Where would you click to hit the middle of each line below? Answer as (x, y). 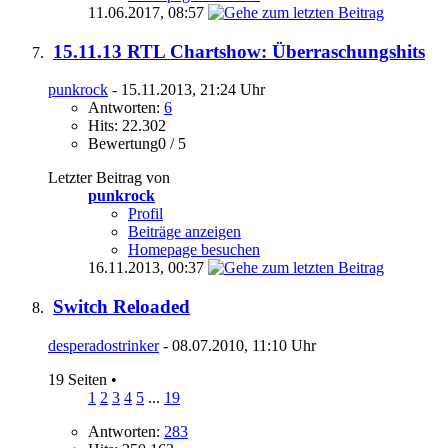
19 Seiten (79, 379)
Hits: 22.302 (127, 126)
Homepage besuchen (194, 250)
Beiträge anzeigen (184, 232)
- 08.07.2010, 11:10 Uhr (237, 345)
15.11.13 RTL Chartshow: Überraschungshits (239, 51)
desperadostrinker (103, 345)
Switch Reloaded (121, 306)
